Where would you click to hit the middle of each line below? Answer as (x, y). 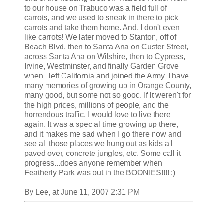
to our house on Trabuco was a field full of (95, 8)
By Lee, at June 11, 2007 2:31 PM (82, 192)
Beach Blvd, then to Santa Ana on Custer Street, (106, 46)
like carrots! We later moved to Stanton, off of (100, 37)
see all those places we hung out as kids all (99, 143)
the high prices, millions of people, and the (96, 105)
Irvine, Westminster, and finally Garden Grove (101, 66)
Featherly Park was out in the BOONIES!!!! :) (100, 172)
